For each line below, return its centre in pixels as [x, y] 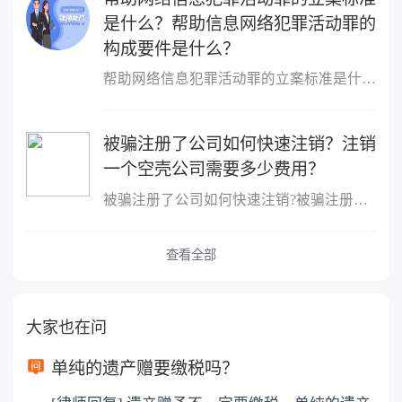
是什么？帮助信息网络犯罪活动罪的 [239, 23]
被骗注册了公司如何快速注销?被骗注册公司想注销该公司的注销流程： [360, 199]
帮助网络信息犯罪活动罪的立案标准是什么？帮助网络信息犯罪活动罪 [368, 79]
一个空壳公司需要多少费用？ [214, 170]
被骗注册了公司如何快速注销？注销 [239, 144]
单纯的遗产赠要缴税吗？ [145, 368]
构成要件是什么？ [171, 48]
